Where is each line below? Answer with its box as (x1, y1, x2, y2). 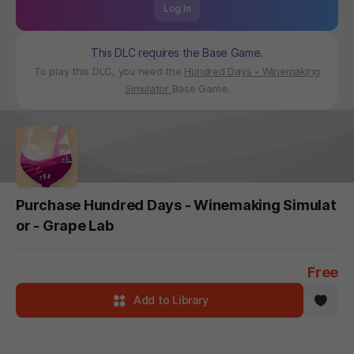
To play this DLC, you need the (34, 64, 185, 77)
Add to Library (133, 292, 209, 307)
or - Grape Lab (16, 217, 114, 234)
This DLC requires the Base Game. (91, 45, 263, 59)
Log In (163, 2, 191, 14)
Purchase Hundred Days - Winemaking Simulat (16, 196, 337, 213)
